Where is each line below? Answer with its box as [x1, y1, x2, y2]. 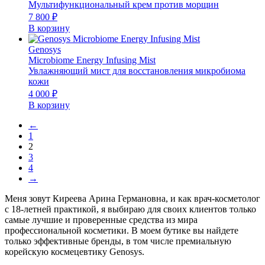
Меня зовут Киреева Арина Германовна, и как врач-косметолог [5, 193, 260, 203]
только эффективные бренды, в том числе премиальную [5, 235, 231, 246]
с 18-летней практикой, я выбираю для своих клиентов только [5, 203, 256, 214]
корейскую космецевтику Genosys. [5, 246, 144, 257]
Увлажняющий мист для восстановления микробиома [28, 65, 245, 76]
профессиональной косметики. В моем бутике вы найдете [5, 225, 238, 235]
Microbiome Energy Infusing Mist [28, 54, 156, 65]
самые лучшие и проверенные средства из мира [5, 214, 198, 225]
